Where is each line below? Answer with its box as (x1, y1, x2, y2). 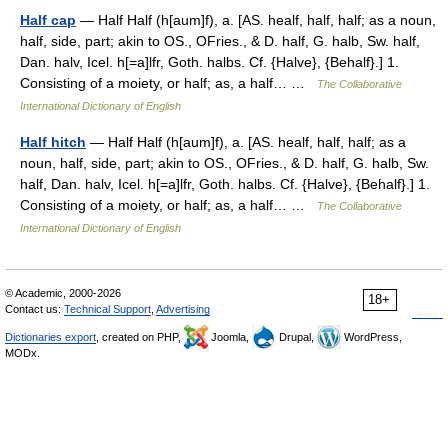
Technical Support (64, 303, 151, 315)
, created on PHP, (96, 331, 184, 343)
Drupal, (276, 331, 317, 343)
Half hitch (20, 134, 86, 150)
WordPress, (341, 331, 402, 343)
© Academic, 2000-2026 (5, 287, 121, 299)
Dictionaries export (5, 331, 96, 343)
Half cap (20, 12, 76, 28)
